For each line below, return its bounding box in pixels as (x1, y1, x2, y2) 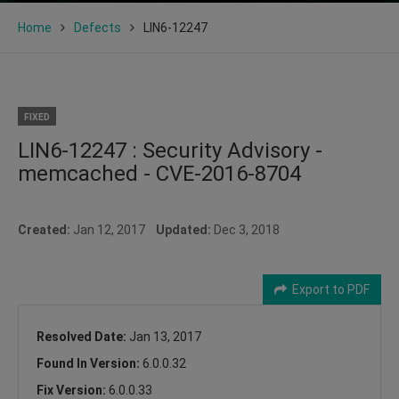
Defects (74, 20, 121, 35)
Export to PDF (287, 281, 370, 297)
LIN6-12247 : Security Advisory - (18, 137, 322, 163)
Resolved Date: (37, 329, 129, 344)
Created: (18, 222, 70, 237)
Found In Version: (37, 355, 142, 370)
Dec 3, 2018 (211, 222, 280, 237)
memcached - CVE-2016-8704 (18, 160, 301, 186)
